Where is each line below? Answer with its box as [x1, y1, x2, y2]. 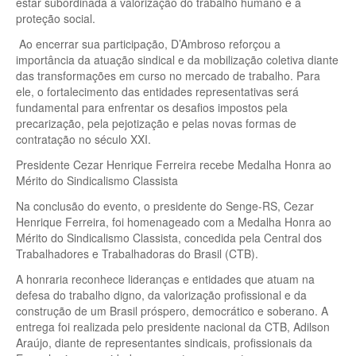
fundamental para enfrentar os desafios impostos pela [16, 99, 288, 115]
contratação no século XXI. [16, 130, 151, 147]
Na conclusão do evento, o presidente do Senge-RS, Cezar [16, 197, 314, 214]
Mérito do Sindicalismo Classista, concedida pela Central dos [16, 229, 322, 246]
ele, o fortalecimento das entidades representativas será [16, 83, 299, 99]
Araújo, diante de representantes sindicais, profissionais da [16, 334, 312, 350]
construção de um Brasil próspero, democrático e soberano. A [16, 302, 328, 319]
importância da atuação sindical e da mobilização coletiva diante [16, 51, 339, 68]
